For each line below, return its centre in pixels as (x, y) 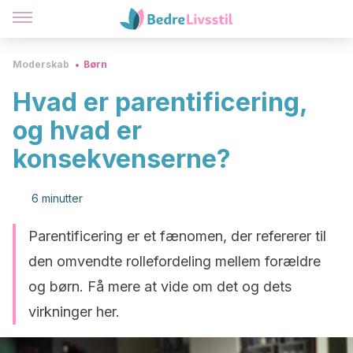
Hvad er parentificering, (160, 102)
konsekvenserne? (122, 159)
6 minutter (57, 198)
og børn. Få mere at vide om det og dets (160, 286)
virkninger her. (74, 312)
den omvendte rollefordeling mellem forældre (175, 261)
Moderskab (41, 64)
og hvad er (77, 130)
